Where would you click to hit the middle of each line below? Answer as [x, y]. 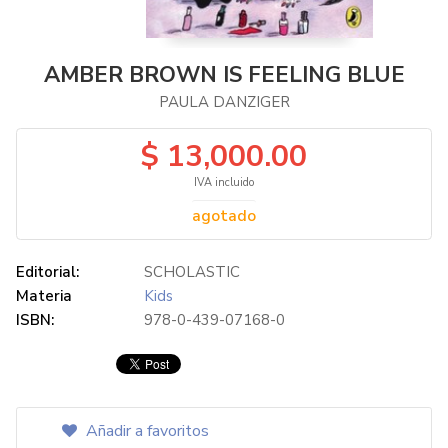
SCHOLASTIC [192, 272]
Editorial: [47, 272]
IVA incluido [224, 182]
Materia [44, 296]
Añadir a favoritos [145, 431]
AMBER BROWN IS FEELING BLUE [224, 75]
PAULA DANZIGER [224, 102]
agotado [224, 216]
